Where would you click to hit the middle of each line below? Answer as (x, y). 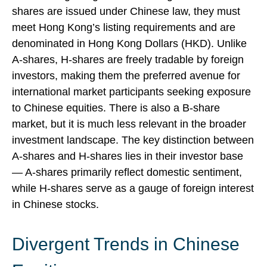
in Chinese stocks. (55, 204)
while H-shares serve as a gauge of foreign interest (133, 188)
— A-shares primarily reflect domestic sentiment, (127, 172)
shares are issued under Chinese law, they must (126, 11)
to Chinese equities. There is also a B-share (116, 108)
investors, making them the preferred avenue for (126, 76)
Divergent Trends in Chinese (126, 244)
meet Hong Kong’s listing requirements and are (124, 27)
